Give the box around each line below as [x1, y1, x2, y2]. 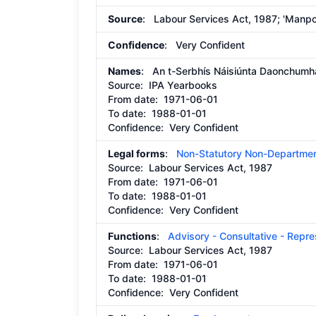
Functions [108, 230, 157, 242]
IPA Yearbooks [149, 79, 217, 91]
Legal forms [108, 147, 165, 159]
